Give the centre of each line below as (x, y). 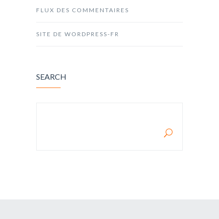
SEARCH (51, 77)
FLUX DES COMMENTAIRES (83, 10)
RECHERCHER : (66, 119)
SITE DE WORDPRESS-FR (78, 34)
